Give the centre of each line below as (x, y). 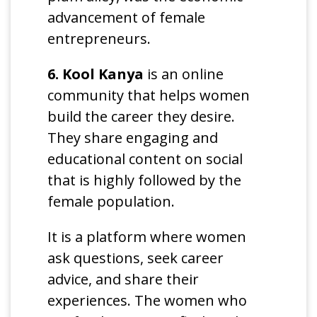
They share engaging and (133, 138)
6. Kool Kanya (96, 74)
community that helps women (149, 96)
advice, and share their (123, 279)
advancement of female (127, 18)
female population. (111, 202)
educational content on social (145, 159)
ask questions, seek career (136, 258)
